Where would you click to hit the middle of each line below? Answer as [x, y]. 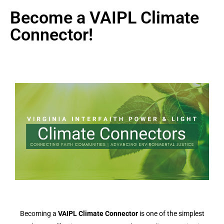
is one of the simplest [171, 213]
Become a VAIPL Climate [104, 17]
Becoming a [39, 213]
